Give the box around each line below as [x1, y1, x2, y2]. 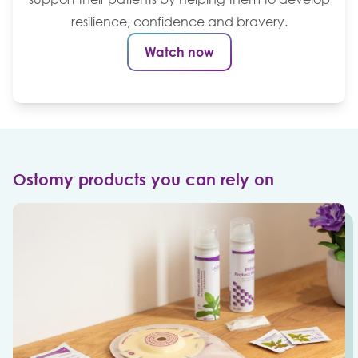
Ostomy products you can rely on [13, 169, 274, 189]
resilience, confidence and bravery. [70, 13, 288, 30]
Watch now [144, 43, 214, 60]
